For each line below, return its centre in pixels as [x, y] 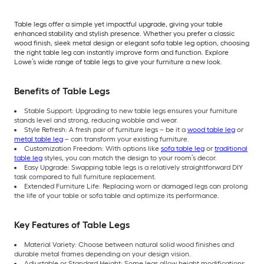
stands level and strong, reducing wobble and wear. [96, 121]
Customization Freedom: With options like [93, 149]
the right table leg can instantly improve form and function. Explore [121, 53]
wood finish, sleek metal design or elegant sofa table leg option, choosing [132, 43]
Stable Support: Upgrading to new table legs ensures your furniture [131, 111]
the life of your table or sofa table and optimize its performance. [117, 196]
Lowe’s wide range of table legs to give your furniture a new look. [118, 62]
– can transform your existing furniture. [126, 139]
